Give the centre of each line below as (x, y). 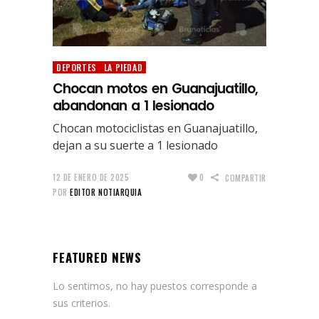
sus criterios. (82, 303)
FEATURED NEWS (98, 257)
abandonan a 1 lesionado (133, 105)
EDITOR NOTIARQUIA (106, 192)
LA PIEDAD (123, 67)
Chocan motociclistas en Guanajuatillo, (155, 128)
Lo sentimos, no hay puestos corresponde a (155, 286)
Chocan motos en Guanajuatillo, (156, 88)
